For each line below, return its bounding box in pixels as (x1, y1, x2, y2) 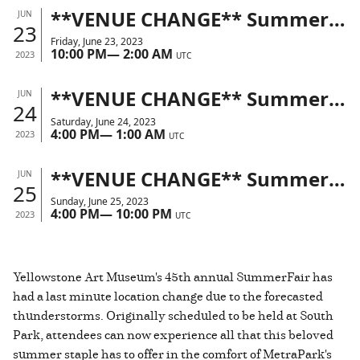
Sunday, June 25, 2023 (50, 194, 149, 208)
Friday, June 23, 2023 (50, 35, 143, 49)
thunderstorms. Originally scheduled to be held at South (13, 305, 333, 324)
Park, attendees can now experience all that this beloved (13, 325, 333, 343)
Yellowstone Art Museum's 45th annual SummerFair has (13, 267, 333, 285)
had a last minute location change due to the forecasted (13, 286, 323, 305)
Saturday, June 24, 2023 (50, 114, 156, 129)
